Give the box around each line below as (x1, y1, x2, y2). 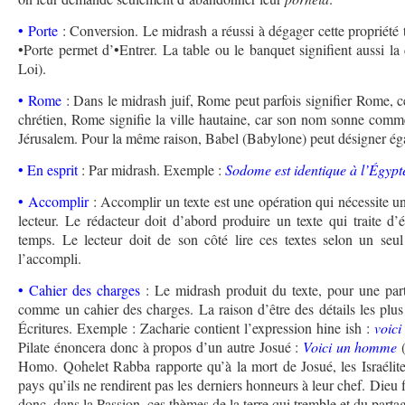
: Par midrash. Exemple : (78, 160, 226, 180)
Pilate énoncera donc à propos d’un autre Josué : (18, 337, 304, 357)
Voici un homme (303, 337, 398, 357)
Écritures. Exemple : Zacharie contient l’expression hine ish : (18, 318, 374, 338)
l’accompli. (18, 249, 82, 268)
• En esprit (18, 160, 79, 180)
